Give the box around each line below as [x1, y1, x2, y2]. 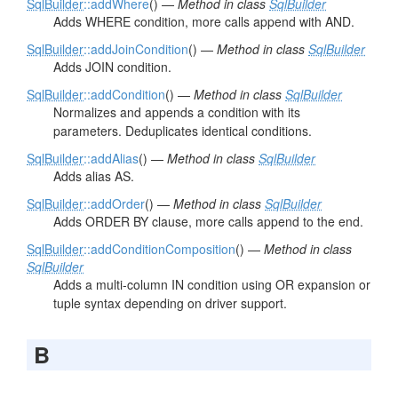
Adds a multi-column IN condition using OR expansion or [53, 275, 370, 293]
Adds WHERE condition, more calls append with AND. [53, 12, 354, 30]
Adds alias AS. [53, 167, 134, 185]
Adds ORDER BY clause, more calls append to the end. [53, 212, 363, 230]
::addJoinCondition [84, 40, 188, 58]
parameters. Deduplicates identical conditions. [53, 122, 312, 139]
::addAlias [84, 149, 139, 167]
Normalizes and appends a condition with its [53, 103, 300, 121]
